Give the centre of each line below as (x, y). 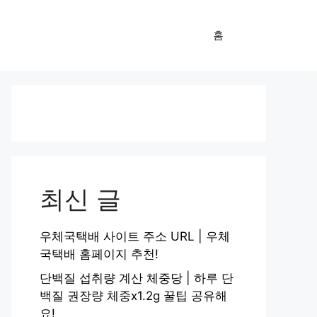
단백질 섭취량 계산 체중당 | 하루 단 (137, 278)
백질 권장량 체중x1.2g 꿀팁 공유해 (133, 295)
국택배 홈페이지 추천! (99, 254)
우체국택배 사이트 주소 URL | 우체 (135, 236)
